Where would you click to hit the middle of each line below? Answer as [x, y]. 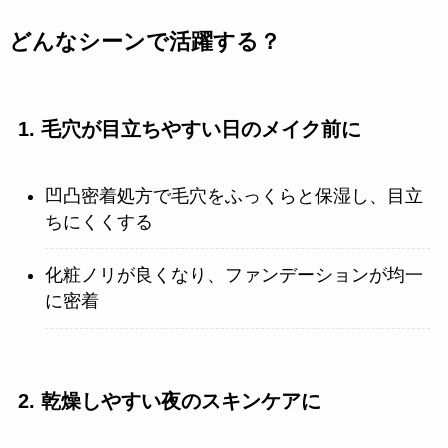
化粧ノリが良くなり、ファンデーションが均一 [233, 275]
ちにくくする [98, 221]
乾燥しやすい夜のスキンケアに [180, 401]
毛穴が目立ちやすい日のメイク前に [200, 129]
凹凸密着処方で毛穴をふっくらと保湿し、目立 [233, 195]
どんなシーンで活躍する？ [144, 42]
